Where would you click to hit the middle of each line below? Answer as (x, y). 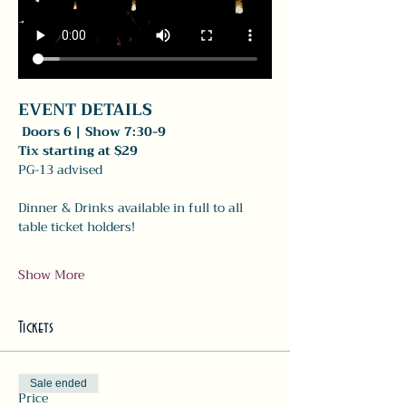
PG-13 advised (62, 169)
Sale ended (58, 383)
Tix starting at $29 (78, 150)
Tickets (36, 328)
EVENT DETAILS (87, 109)
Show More (51, 274)
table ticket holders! (78, 226)
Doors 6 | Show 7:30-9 (94, 131)
